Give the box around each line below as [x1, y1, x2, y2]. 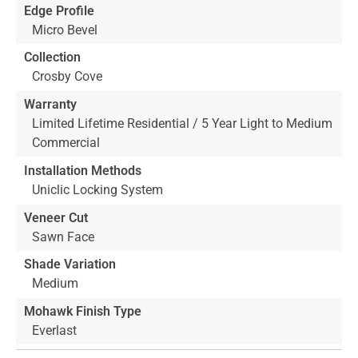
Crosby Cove [32, 69, 102, 85]
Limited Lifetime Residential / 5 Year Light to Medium [32, 116, 332, 132]
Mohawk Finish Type [24, 303, 141, 319]
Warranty [24, 97, 77, 113]
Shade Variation [24, 257, 116, 272]
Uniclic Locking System [32, 181, 163, 197]
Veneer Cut [24, 209, 88, 225]
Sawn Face [32, 229, 94, 245]
